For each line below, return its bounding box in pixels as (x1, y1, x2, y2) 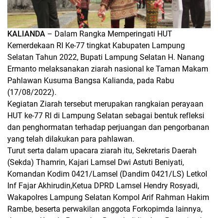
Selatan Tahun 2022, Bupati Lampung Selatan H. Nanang (7, 52, 204, 62)
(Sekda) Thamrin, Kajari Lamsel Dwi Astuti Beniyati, (7, 157, 184, 167)
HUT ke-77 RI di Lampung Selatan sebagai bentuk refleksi (7, 110, 204, 120)
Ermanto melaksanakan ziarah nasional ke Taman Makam (7, 64, 208, 73)
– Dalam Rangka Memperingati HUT (45, 29, 172, 38)
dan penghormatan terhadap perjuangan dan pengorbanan (7, 122, 209, 132)
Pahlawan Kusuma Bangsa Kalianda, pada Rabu (7, 75, 174, 85)
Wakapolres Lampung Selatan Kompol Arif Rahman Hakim (7, 192, 209, 202)
